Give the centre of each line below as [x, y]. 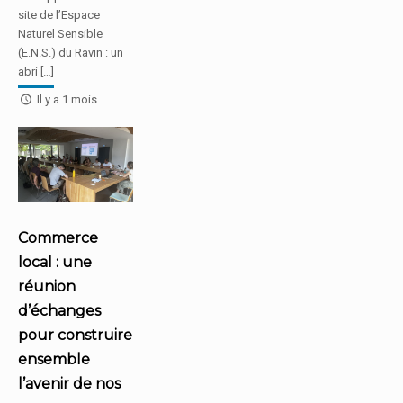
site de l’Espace [59, 14]
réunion [47, 287]
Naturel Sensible [60, 33]
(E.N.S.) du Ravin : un [71, 52]
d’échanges [59, 311]
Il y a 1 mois [66, 99]
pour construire [75, 336]
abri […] [36, 71]
